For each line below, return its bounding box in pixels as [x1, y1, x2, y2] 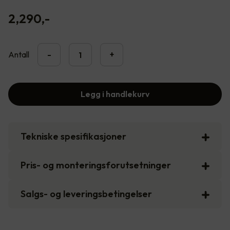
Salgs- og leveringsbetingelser [21, 188, 152, 200]
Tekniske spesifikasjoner [21, 130, 126, 143]
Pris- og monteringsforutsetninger [21, 159, 171, 171]
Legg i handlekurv [81, 89, 149, 100]
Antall [8, 49, 29, 60]
